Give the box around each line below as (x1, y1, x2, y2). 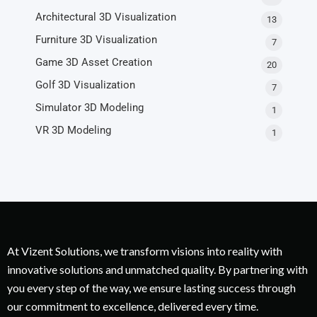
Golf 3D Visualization (35, 78, 135, 91)
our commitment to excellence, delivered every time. (7, 299, 258, 313)
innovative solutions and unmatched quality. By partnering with (7, 262, 308, 276)
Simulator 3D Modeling (35, 100, 144, 114)
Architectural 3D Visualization (35, 10, 176, 23)
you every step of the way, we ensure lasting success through (7, 280, 296, 294)
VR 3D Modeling (35, 123, 111, 137)
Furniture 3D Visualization (35, 33, 157, 46)
